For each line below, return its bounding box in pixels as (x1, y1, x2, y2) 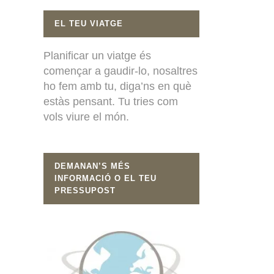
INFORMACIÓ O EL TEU (54, 173, 157, 183)
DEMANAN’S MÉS (54, 161, 130, 171)
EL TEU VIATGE (54, 18, 123, 28)
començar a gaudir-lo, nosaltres (43, 64, 198, 77)
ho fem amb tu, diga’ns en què (43, 80, 191, 92)
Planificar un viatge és (43, 49, 151, 62)
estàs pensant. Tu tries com (43, 95, 178, 108)
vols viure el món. (43, 110, 129, 123)
